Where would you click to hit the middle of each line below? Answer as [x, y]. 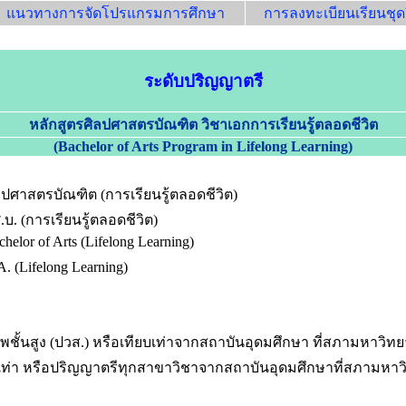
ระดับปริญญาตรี [203, 81]
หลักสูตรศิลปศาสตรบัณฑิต [115, 125]
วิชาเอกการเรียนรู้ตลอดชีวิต [289, 125]
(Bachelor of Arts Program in [145, 146]
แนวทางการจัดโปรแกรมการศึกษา [115, 13]
